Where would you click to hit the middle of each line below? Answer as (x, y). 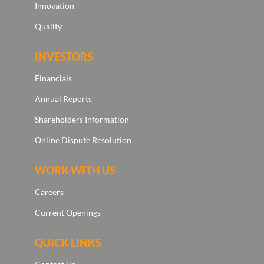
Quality (48, 27)
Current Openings (67, 213)
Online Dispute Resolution (83, 140)
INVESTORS (64, 57)
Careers (49, 192)
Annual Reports (63, 99)
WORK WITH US (75, 171)
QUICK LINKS (68, 243)
